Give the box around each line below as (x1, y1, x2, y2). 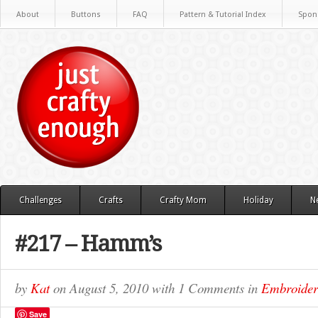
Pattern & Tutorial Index (180, 10, 266, 19)
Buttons (71, 10, 101, 19)
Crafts (99, 195, 123, 205)
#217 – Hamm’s (15, 231, 161, 256)
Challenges (19, 195, 62, 205)
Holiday (243, 195, 273, 205)
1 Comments (178, 279, 244, 297)
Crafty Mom (160, 195, 207, 205)
